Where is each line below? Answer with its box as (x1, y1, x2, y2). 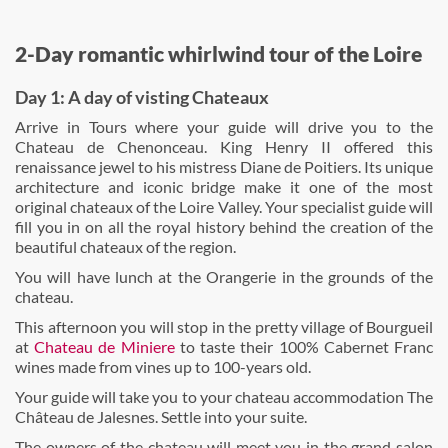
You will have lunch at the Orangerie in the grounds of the (15, 267, 433, 286)
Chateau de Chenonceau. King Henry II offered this (15, 137, 433, 156)
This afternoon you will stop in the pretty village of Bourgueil (15, 317, 433, 336)
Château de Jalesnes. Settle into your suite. (15, 407, 307, 426)
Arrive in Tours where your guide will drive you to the (15, 117, 433, 136)
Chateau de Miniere (34, 337, 175, 356)
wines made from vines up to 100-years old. (15, 357, 311, 376)
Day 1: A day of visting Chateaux (15, 86, 269, 108)
